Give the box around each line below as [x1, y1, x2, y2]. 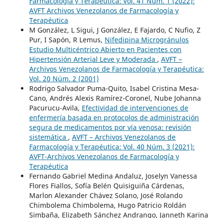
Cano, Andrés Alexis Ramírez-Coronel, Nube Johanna [29, 93, 201, 103]
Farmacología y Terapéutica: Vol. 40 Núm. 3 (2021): [29, 142, 195, 152]
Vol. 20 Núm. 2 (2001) [29, 74, 99, 84]
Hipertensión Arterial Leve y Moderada [29, 54, 157, 64]
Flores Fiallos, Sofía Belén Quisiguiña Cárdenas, [29, 181, 184, 191]
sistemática [29, 132, 68, 142]
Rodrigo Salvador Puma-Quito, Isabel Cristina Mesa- [29, 84, 199, 93]
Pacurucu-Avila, [29, 103, 82, 113]
